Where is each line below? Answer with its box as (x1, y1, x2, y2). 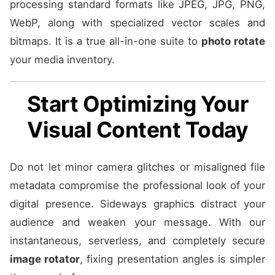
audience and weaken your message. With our (10, 216, 265, 228)
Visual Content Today (27, 117, 248, 143)
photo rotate (201, 35, 265, 47)
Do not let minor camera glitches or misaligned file (10, 161, 265, 173)
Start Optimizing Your (26, 91, 249, 117)
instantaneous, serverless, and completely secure (10, 234, 265, 247)
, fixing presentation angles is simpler (80, 253, 266, 265)
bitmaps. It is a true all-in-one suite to (10, 35, 201, 47)
